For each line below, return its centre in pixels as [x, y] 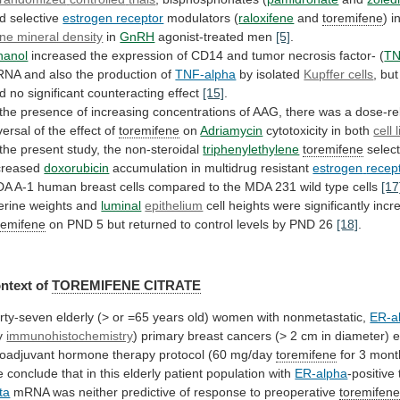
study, [84, 149]
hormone [84, 355]
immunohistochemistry [70, 336]
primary [163, 336]
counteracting [126, 92]
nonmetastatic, [325, 317]
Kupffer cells [339, 74]
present [42, 149]
